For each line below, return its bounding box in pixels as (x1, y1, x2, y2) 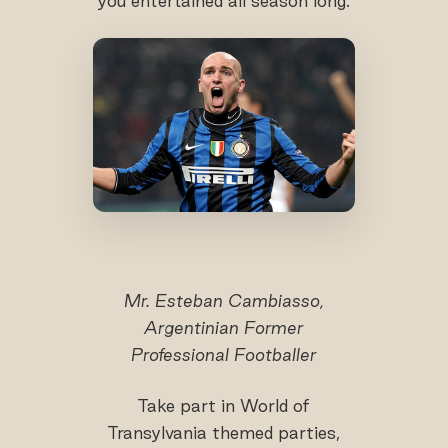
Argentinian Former (144, 318, 304, 338)
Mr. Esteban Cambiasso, (123, 291, 324, 311)
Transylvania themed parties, (107, 423, 341, 443)
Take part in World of (137, 396, 311, 416)
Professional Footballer (131, 345, 317, 365)
